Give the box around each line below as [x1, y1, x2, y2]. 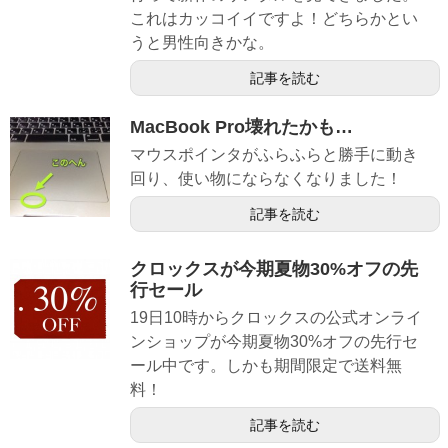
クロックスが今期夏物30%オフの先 [130, 258, 418, 279]
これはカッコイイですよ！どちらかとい [130, 9, 418, 27]
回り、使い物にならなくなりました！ [130, 169, 402, 187]
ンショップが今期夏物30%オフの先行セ [130, 332, 418, 350]
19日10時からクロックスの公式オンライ [130, 308, 422, 326]
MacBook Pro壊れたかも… [130, 116, 353, 137]
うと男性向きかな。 [130, 33, 274, 51]
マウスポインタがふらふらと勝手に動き [130, 145, 418, 163]
